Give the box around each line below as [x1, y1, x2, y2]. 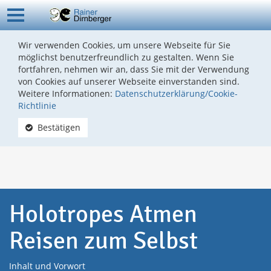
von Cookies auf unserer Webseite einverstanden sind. [18, 76, 240, 87]
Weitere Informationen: [18, 88, 115, 99]
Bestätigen [35, 122, 80, 133]
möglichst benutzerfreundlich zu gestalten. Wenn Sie [18, 51, 234, 63]
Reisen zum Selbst [9, 226, 198, 255]
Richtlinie [18, 100, 56, 111]
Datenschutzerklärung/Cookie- [115, 88, 238, 99]
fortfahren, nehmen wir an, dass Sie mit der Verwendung [18, 64, 249, 75]
